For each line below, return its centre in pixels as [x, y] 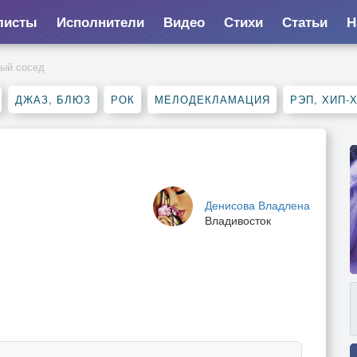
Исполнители [100, 22]
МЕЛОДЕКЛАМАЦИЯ [212, 99]
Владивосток [238, 220]
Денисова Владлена [257, 205]
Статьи [304, 22]
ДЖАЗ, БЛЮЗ [53, 99]
